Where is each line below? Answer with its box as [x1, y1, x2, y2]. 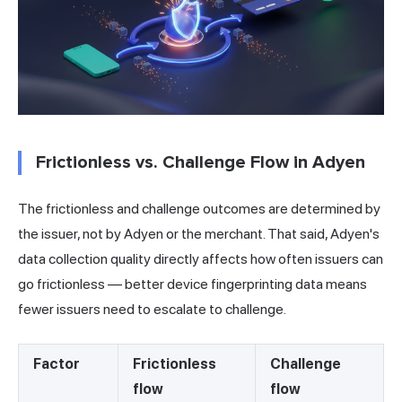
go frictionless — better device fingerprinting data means [18, 275, 367, 293]
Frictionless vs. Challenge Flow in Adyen [36, 152, 365, 174]
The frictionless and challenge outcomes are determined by [18, 200, 380, 218]
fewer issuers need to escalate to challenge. [18, 301, 286, 319]
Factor [33, 355, 80, 373]
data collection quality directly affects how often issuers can [18, 250, 383, 268]
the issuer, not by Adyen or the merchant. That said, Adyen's [18, 225, 380, 243]
